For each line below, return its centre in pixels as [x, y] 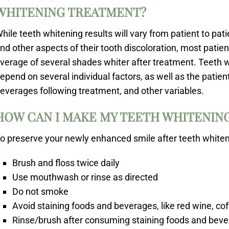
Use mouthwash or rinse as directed [85, 177]
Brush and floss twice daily [66, 163]
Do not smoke [41, 191]
